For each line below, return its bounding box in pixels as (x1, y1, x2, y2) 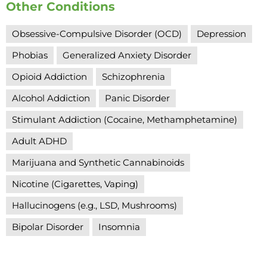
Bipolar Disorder (12, 221, 83, 232)
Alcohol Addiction (12, 92, 90, 104)
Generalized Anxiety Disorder (63, 49, 191, 61)
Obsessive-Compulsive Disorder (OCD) (12, 28, 182, 39)
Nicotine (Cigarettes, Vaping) (12, 178, 138, 190)
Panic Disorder (105, 92, 170, 104)
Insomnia (98, 221, 140, 232)
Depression (197, 28, 246, 39)
